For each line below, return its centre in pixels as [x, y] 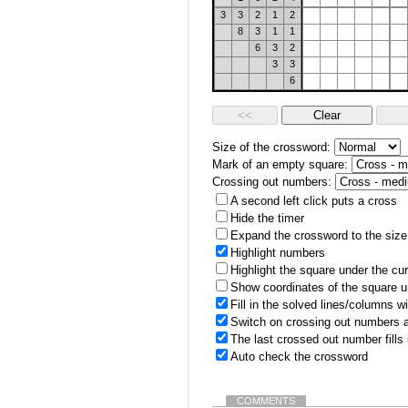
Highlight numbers [278, 253]
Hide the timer [267, 218]
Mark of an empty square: [280, 164]
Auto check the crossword [299, 357]
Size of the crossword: [271, 147]
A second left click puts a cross [314, 201]
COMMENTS [266, 401]
